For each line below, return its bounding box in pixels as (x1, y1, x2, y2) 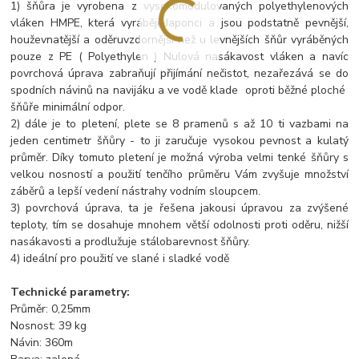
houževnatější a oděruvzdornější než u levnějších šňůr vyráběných (10, 32, 349, 48)
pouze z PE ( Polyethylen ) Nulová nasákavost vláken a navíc (10, 49, 349, 65)
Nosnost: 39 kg (10, 318, 87, 334)
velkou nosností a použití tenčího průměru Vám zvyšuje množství (10, 167, 349, 183)
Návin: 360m (10, 335, 74, 351)
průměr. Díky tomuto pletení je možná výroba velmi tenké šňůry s (10, 150, 349, 166)
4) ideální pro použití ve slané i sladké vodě (10, 251, 230, 267)
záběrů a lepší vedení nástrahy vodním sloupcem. (10, 184, 261, 200)
